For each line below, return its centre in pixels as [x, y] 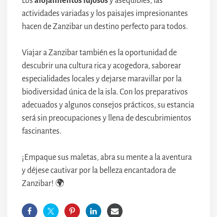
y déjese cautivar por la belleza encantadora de [99, 170]
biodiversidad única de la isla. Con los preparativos [105, 92]
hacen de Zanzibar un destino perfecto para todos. [105, 26]
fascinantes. [42, 131]
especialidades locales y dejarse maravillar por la [102, 79]
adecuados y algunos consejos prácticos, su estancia [108, 105]
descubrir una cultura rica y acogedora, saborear [101, 66]
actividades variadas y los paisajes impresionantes [105, 13]
